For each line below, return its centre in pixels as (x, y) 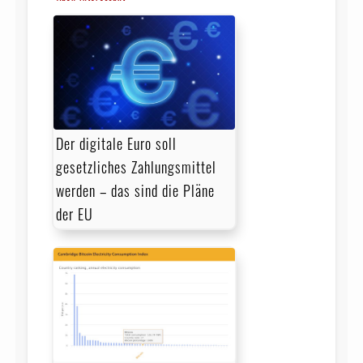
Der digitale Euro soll (116, 143)
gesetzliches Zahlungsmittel (136, 167)
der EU (74, 214)
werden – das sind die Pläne (135, 190)
